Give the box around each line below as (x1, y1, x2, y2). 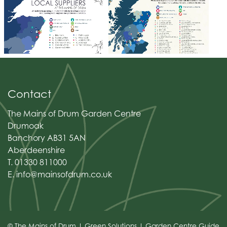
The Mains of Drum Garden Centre (8, 108, 141, 119)
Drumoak (8, 121, 44, 131)
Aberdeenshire (8, 145, 65, 155)
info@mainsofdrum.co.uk (16, 169, 112, 179)
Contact (8, 88, 51, 100)
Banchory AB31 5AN (8, 133, 86, 143)
